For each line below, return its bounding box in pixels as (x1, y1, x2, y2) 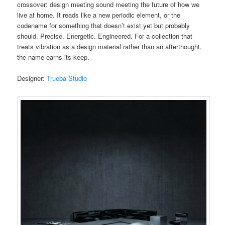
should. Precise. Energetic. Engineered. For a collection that (17, 31, 193, 41)
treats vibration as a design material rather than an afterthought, (17, 41, 202, 51)
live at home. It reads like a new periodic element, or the (17, 10, 181, 20)
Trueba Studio (47, 73, 87, 83)
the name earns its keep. (17, 52, 90, 62)
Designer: (17, 73, 47, 83)
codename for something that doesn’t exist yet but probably (17, 20, 190, 30)
